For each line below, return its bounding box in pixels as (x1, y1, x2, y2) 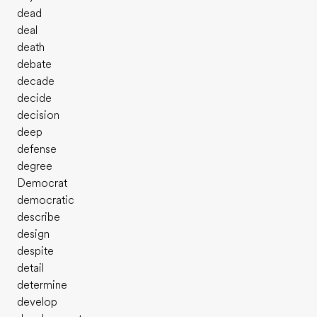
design (17, 228, 50, 241)
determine (17, 279, 67, 292)
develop (17, 296, 57, 309)
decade (17, 75, 54, 88)
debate (17, 58, 52, 71)
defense (17, 143, 57, 156)
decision (17, 109, 59, 122)
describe (17, 211, 60, 224)
